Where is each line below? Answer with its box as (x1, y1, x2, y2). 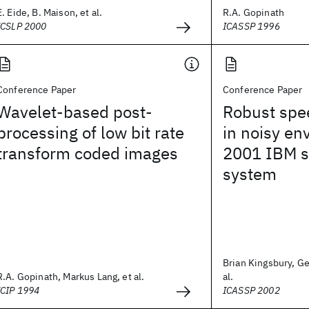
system (223, 163, 277, 185)
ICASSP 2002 (223, 284, 280, 297)
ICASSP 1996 (223, 20, 280, 32)
